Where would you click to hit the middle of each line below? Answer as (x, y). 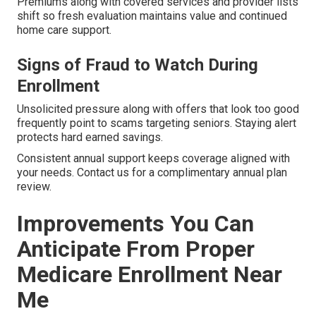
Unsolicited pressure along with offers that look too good (158, 109)
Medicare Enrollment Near (150, 274)
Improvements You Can (135, 223)
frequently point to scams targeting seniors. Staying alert (157, 123)
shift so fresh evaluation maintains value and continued (152, 16)
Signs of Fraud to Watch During (138, 65)
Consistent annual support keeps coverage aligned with (153, 158)
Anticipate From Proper (136, 249)
